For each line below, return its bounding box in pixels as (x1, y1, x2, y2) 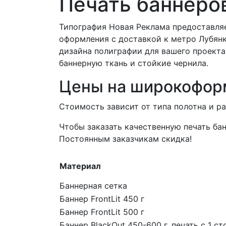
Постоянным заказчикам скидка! (59, 134, 192, 144)
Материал (60, 161, 101, 172)
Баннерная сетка (60, 181, 127, 191)
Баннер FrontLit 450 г (60, 194, 144, 204)
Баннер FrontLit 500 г (60, 207, 144, 217)
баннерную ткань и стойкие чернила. (59, 58, 208, 69)
